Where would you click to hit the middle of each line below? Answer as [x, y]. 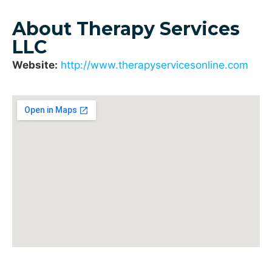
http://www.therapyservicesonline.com [155, 65]
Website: [35, 65]
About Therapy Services [126, 29]
